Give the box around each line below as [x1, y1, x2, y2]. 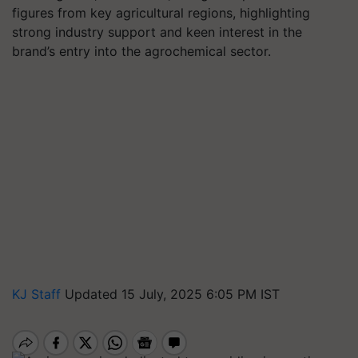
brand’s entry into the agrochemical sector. [12, 43, 271, 59]
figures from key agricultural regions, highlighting [12, 5, 310, 21]
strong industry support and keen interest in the [12, 24, 302, 40]
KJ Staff [12, 286, 65, 302]
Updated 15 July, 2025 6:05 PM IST [65, 286, 280, 302]
